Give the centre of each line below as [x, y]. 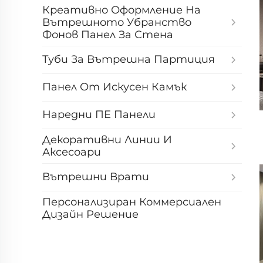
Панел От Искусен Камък [114, 87]
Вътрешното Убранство [117, 22]
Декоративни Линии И [107, 139]
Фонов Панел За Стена [108, 34]
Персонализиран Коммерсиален [132, 202]
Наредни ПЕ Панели [99, 115]
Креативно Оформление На [122, 10]
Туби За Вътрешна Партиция [129, 60]
